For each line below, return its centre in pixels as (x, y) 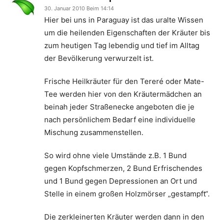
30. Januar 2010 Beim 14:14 (79, 8)
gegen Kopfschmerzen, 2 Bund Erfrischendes (123, 168)
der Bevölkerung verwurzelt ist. (99, 58)
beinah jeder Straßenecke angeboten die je (119, 107)
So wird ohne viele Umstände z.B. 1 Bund (115, 155)
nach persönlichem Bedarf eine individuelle (120, 120)
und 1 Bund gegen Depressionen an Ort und (121, 181)
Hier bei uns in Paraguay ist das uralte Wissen (124, 20)
